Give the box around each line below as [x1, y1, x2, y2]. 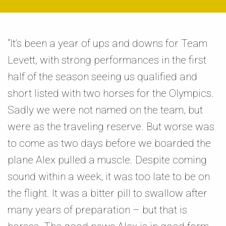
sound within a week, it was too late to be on [8, 171, 210, 183]
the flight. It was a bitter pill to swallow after [8, 187, 207, 199]
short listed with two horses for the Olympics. [8, 87, 214, 99]
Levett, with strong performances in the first [8, 54, 206, 66]
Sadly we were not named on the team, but [8, 104, 203, 116]
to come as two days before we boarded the [8, 137, 211, 149]
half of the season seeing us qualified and [8, 71, 197, 83]
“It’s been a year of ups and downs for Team [8, 37, 207, 49]
